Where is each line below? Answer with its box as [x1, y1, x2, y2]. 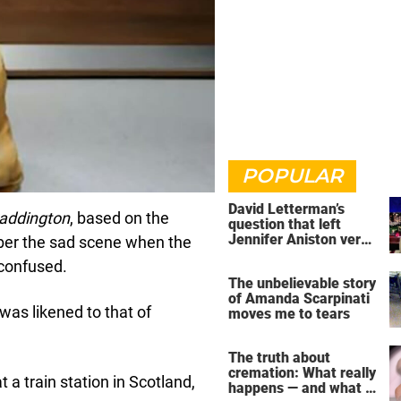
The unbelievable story [228, 274, 376, 292]
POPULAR [242, 164, 343, 188]
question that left [228, 216, 341, 233]
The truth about [228, 348, 330, 366]
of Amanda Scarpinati [228, 289, 370, 307]
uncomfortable [228, 246, 324, 263]
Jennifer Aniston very [228, 231, 368, 248]
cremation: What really [228, 363, 376, 381]
